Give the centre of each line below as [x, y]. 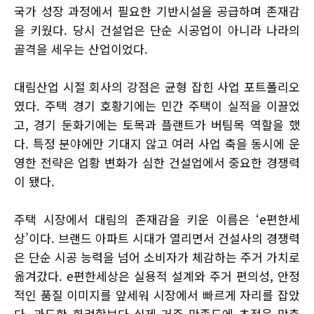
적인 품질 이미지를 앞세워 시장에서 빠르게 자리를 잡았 [157, 295]
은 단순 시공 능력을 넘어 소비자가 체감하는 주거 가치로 [157, 257]
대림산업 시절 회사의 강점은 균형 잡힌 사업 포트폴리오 [157, 87]
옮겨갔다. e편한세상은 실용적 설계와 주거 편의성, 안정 [157, 276]
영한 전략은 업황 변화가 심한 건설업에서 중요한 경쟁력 [157, 163]
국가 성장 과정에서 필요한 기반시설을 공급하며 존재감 [157, 11]
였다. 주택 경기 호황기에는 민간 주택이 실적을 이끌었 [157, 106]
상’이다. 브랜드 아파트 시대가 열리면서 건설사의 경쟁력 [157, 238]
